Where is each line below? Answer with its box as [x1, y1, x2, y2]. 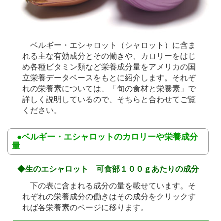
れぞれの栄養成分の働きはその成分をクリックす [22, 192, 196, 201]
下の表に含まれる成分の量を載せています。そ [22, 182, 196, 190]
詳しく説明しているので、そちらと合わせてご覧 [22, 95, 196, 104]
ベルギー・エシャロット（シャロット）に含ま [22, 41, 196, 50]
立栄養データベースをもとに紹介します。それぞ [22, 74, 196, 82]
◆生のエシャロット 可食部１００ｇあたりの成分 [17, 165, 199, 174]
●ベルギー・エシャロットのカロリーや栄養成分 [17, 132, 198, 142]
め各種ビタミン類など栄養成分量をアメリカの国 [22, 63, 196, 72]
